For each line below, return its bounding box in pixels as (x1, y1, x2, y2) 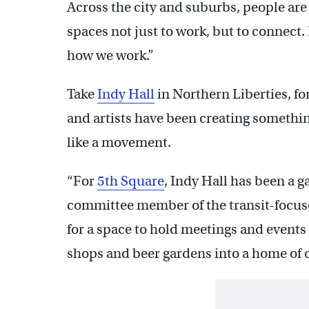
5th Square (97, 172, 164, 190)
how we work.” (67, 46, 157, 64)
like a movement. (67, 133, 171, 151)
